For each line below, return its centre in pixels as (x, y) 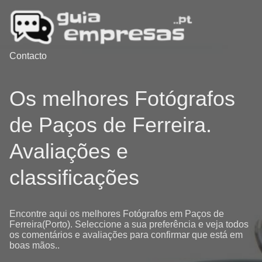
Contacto (28, 56)
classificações (74, 177)
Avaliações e (69, 151)
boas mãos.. (35, 245)
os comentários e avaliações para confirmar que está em (126, 235)
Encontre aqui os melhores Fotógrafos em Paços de (117, 213)
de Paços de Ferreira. (111, 125)
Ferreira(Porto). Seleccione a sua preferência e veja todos (129, 224)
